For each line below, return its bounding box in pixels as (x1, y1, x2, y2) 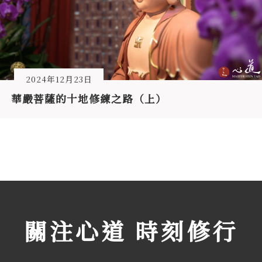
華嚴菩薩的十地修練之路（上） (11, 91, 167, 106)
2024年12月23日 (25, 73, 92, 85)
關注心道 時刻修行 (24, 214, 238, 247)
